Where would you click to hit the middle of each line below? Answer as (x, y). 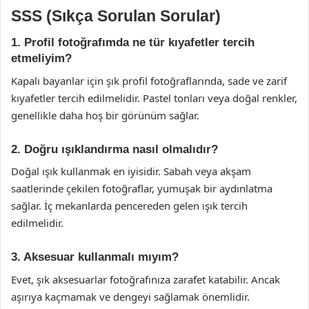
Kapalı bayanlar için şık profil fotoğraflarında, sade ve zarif (149, 80)
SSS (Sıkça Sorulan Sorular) (116, 16)
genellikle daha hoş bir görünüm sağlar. (105, 115)
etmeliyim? (41, 58)
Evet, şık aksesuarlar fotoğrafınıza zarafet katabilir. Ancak (146, 279)
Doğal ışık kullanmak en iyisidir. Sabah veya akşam (131, 171)
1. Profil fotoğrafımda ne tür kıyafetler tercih (133, 42)
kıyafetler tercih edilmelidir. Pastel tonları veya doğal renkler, (154, 98)
